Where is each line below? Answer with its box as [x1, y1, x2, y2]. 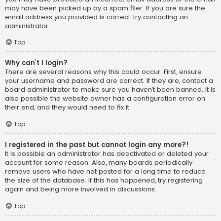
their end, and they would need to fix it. [5, 103, 131, 112]
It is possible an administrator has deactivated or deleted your [5, 149, 209, 159]
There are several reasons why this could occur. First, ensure [5, 67, 202, 77]
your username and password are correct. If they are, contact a [5, 76, 213, 86]
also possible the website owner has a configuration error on [5, 94, 205, 104]
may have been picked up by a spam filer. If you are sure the [5, 3, 205, 13]
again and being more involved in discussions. [5, 184, 156, 194]
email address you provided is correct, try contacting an [5, 12, 188, 22]
